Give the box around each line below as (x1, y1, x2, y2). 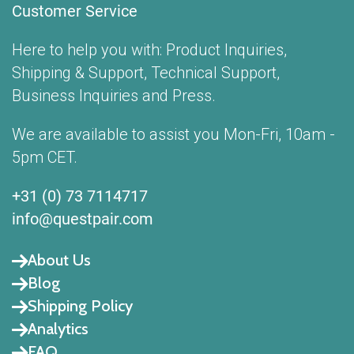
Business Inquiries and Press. (12, 86, 216, 106)
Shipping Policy (28, 296, 133, 316)
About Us (28, 250, 91, 270)
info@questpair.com (12, 209, 153, 229)
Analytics (28, 319, 88, 339)
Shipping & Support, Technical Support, (12, 63, 280, 83)
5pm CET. (12, 148, 77, 168)
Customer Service (12, 2, 137, 21)
